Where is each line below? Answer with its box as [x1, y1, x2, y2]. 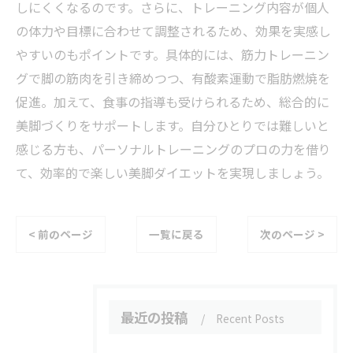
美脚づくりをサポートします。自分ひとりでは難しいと [16, 116, 329, 135]
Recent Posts [216, 310, 284, 326]
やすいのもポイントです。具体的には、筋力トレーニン [16, 45, 329, 64]
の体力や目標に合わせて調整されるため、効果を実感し [16, 21, 331, 40]
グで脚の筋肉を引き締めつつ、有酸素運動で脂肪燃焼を [16, 69, 330, 87]
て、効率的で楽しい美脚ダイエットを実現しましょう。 [16, 163, 329, 182]
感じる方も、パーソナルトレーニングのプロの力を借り [16, 139, 331, 158]
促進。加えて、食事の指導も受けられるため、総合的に [16, 92, 329, 111]
